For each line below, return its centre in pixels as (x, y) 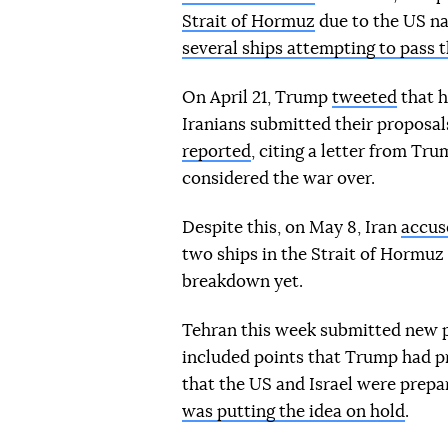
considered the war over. (278, 178)
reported (216, 151)
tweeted (364, 97)
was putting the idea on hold (293, 411)
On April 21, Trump (257, 97)
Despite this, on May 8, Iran (291, 227)
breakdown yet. (242, 281)
